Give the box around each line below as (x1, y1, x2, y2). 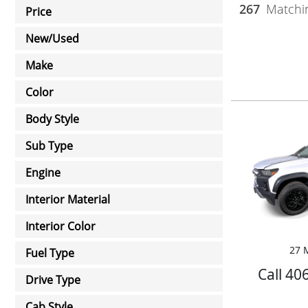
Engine (25, 165, 60, 180)
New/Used (25, 31, 79, 46)
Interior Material (25, 192, 110, 207)
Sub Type (25, 138, 73, 153)
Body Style (25, 111, 79, 126)
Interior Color (25, 219, 96, 234)
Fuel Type (25, 245, 74, 261)
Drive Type (25, 272, 80, 287)
